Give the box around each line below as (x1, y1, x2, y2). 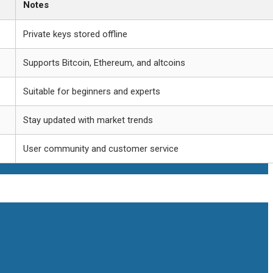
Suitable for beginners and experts (23, 85, 160, 97)
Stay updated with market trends (23, 114, 153, 126)
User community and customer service (23, 143, 179, 154)
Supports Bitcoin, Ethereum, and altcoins (23, 57, 185, 68)
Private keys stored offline (23, 28, 127, 40)
